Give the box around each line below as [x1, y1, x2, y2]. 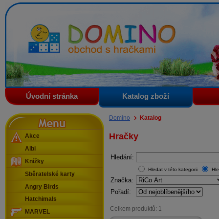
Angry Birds [25, 183, 59, 190]
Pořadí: [110, 188, 131, 196]
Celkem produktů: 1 [110, 205, 162, 212]
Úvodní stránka [26, 92, 78, 101]
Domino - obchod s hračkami [21, 19, 133, 28]
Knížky [25, 158, 44, 165]
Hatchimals [25, 196, 57, 202]
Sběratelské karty [25, 171, 75, 177]
